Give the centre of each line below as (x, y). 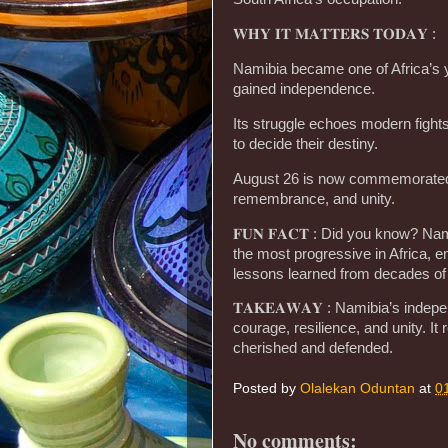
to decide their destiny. (305, 143)
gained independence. (304, 88)
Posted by (266, 389)
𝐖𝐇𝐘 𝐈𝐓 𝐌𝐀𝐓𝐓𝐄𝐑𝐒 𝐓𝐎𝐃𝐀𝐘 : (334, 34)
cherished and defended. (313, 348)
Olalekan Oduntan (357, 389)
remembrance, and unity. (314, 198)
